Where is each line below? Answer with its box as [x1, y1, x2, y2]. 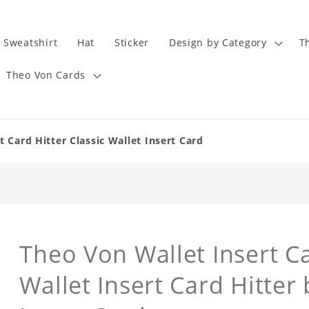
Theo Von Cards [6, 68, 86, 82]
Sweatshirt [3, 36, 58, 50]
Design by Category [168, 36, 267, 50]
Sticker [114, 36, 150, 50]
